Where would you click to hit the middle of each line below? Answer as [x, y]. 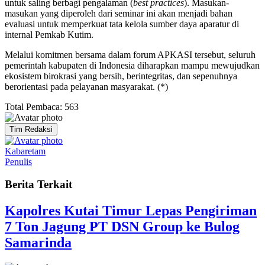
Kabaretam [25, 151]
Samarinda [38, 243]
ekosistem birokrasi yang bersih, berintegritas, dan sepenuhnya [121, 76]
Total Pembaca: [33, 106]
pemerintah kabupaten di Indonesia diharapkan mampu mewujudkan [132, 65]
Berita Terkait [38, 185]
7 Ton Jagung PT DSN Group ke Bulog [122, 227]
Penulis [18, 161]
